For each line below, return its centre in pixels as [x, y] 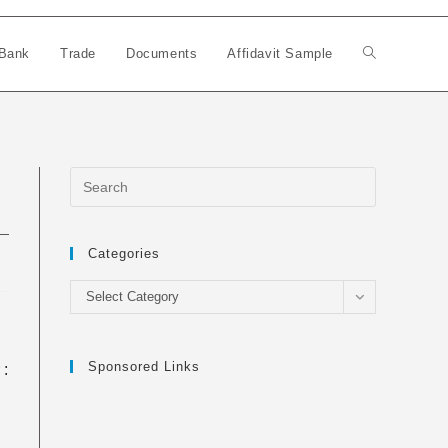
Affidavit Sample [280, 53]
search [384, 202]
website [387, 128]
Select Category [132, 296]
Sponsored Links [144, 366]
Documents [161, 53]
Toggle [384, 54]
